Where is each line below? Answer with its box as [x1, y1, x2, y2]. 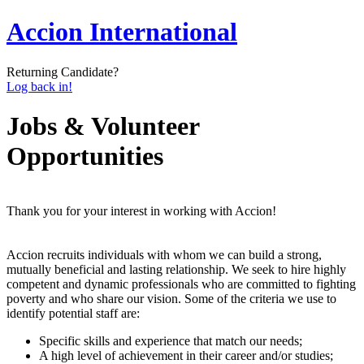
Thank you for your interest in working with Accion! [6, 203, 276, 218]
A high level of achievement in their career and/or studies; [39, 348, 333, 362]
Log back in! [6, 79, 72, 93]
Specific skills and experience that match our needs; [39, 333, 302, 348]
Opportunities [6, 141, 163, 171]
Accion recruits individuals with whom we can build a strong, [6, 247, 322, 262]
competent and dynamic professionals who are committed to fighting [6, 276, 356, 291]
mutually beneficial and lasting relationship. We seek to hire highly [6, 262, 346, 276]
